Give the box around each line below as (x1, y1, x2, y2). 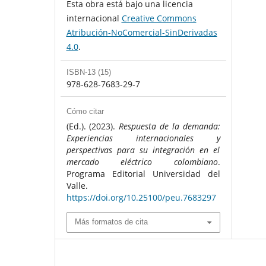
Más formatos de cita (74, 217, 148, 227)
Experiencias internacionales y (66, 132, 220, 144)
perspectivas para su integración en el (66, 144, 220, 156)
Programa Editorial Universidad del (66, 168, 220, 180)
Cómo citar (66, 107, 104, 116)
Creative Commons (121, 12, 197, 24)
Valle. (66, 180, 88, 192)
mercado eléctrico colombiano (66, 156, 218, 168)
